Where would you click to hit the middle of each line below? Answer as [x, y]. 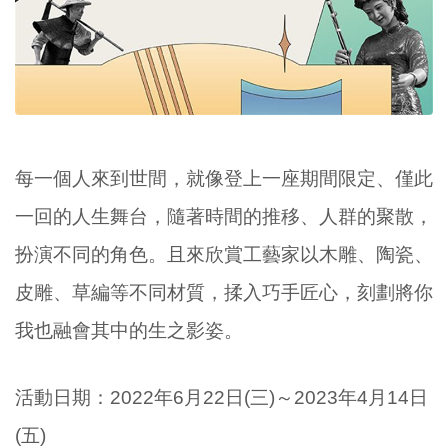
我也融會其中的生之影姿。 [129, 331]
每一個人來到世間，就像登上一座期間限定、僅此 [224, 179]
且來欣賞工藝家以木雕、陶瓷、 [300, 255]
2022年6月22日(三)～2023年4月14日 [269, 397]
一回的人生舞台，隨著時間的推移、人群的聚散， [224, 217]
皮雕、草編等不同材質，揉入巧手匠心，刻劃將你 [224, 293]
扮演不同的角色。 [91, 255]
